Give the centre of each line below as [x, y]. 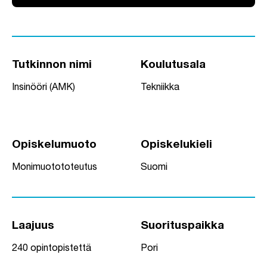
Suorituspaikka [182, 226]
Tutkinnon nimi [52, 66]
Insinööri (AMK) [44, 89]
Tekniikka [160, 89]
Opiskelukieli [176, 145]
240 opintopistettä [52, 249]
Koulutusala [173, 66]
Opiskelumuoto [54, 145]
